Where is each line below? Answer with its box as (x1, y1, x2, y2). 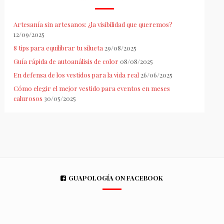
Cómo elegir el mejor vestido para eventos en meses (13, 84, 170, 93)
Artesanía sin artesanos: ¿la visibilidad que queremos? (13, 20, 172, 29)
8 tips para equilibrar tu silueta (13, 43, 103, 52)
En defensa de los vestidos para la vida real (13, 70, 139, 79)
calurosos (13, 94, 42, 103)
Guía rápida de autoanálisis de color (13, 57, 118, 66)
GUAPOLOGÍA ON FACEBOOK (68, 173, 163, 182)
